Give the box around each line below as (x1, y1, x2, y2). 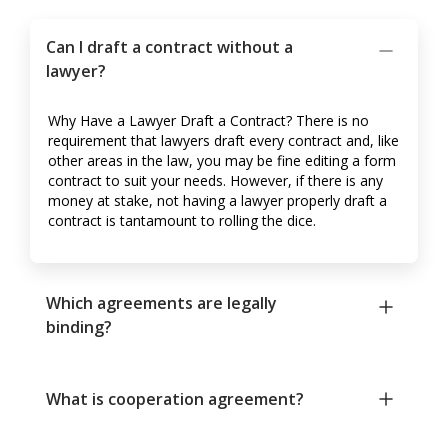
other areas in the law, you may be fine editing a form (48, 151, 396, 171)
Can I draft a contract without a (46, 36, 293, 59)
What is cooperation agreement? (46, 388, 304, 411)
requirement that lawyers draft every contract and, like (48, 131, 399, 151)
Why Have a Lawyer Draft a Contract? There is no (48, 111, 369, 131)
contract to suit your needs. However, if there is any (48, 171, 383, 191)
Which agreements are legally (46, 292, 277, 315)
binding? (46, 316, 112, 339)
